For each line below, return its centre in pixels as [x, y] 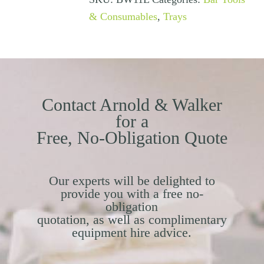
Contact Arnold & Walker [132, 105]
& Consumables [123, 17]
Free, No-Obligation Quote [132, 138]
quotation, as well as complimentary [132, 220]
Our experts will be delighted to [132, 181]
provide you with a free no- [132, 194]
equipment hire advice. [132, 233]
